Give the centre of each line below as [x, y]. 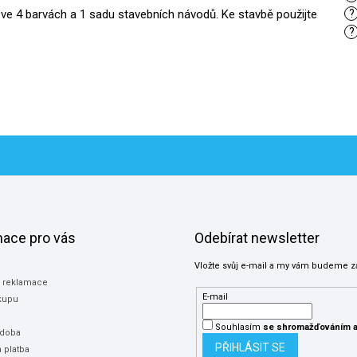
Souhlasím [239, 328]
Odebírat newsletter [257, 238]
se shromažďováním [306, 328]
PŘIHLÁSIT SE [250, 348]
